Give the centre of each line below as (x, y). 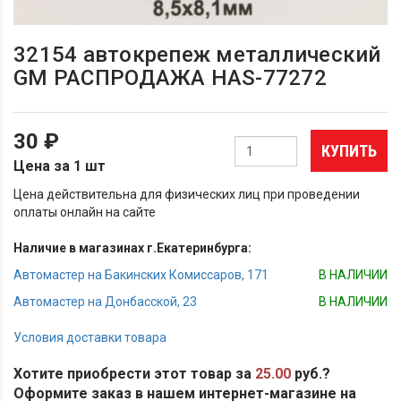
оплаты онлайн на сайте (85, 212)
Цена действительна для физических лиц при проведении (187, 194)
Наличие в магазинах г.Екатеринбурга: (132, 247)
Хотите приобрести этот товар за (134, 373)
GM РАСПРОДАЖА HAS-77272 (170, 77)
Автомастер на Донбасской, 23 (105, 301)
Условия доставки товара (90, 337)
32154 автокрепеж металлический (197, 54)
